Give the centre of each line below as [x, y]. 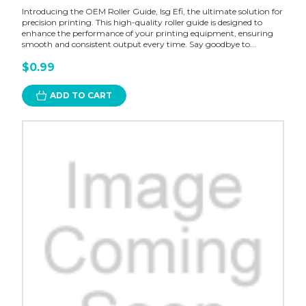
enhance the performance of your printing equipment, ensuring [147, 33]
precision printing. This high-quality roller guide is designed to [142, 23]
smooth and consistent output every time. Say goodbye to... [139, 44]
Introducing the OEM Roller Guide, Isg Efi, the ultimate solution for [152, 12]
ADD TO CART [81, 96]
